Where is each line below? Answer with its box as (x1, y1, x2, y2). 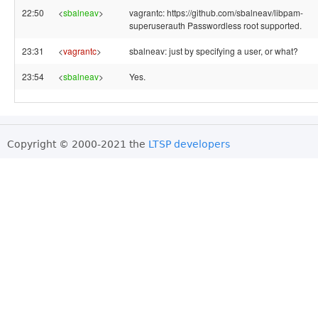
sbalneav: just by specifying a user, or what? (129, 45, 298, 57)
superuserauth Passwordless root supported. (129, 19, 302, 31)
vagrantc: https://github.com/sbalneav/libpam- (129, 6, 303, 18)
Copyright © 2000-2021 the (7, 138, 148, 150)
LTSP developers (148, 138, 230, 150)
